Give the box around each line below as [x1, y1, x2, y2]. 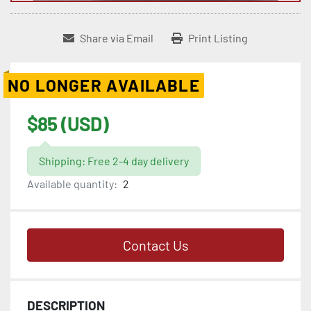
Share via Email [80, 31, 153, 45]
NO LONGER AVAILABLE [8, 75, 200, 96]
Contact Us [122, 237, 189, 254]
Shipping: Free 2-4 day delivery [39, 154, 189, 168]
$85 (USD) [27, 112, 108, 136]
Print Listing [188, 31, 248, 45]
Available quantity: [27, 177, 117, 191]
